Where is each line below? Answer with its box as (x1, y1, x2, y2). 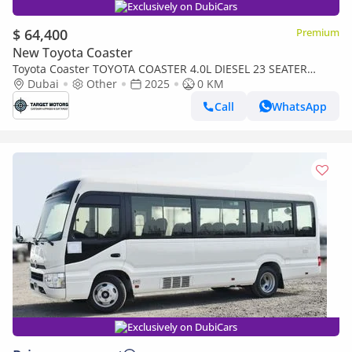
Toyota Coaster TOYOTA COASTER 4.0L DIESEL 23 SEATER (13, 61, 307, 76)
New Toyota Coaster (13, 44, 133, 61)
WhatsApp (272, 98, 327, 114)
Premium (296, 25, 339, 39)
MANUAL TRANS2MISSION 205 (13, 76, 172, 91)
